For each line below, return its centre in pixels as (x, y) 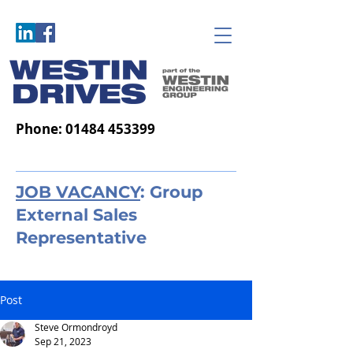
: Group (171, 192)
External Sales (76, 215)
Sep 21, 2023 (63, 341)
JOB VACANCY (78, 192)
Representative (81, 238)
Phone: (41, 129)
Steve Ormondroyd (76, 327)
